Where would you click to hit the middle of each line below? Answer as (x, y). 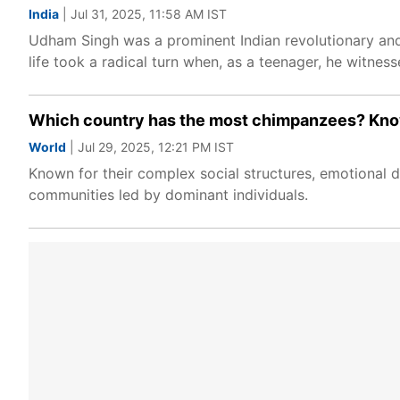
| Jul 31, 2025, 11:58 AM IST (143, 14)
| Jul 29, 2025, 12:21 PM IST (150, 147)
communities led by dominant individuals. (168, 195)
